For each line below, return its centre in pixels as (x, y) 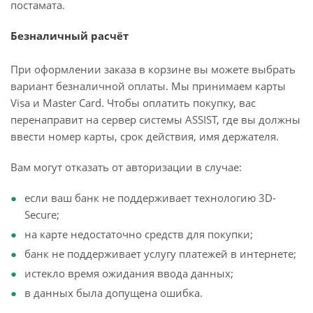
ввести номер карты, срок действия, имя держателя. (145, 136)
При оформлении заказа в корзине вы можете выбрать (153, 69)
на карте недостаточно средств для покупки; (139, 234)
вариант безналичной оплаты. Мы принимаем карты (148, 86)
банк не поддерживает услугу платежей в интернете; (160, 254)
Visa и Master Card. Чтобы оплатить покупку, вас (133, 103)
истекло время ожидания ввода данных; (129, 273)
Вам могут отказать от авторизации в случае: (126, 167)
